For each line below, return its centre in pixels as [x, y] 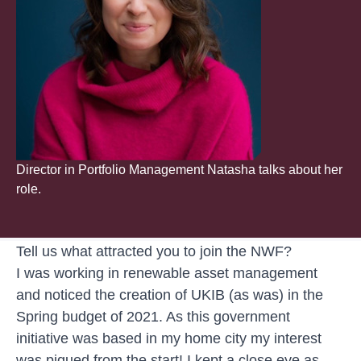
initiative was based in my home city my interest [169, 338]
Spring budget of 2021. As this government [153, 316]
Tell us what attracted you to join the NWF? [154, 251]
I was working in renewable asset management [167, 273]
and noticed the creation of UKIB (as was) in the [170, 295]
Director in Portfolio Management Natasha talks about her [179, 169]
